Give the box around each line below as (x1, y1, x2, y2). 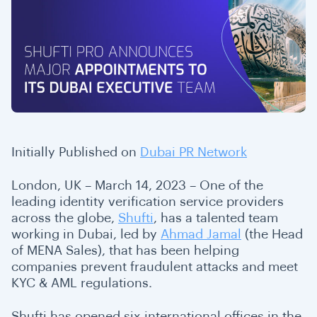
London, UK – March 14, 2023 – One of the (11, 179, 263, 192)
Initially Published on (11, 146, 140, 158)
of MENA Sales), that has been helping (11, 244, 239, 257)
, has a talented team (154, 212, 278, 224)
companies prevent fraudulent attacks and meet (11, 260, 298, 273)
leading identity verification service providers (11, 195, 284, 208)
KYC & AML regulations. (11, 277, 152, 289)
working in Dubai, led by (11, 228, 161, 241)
